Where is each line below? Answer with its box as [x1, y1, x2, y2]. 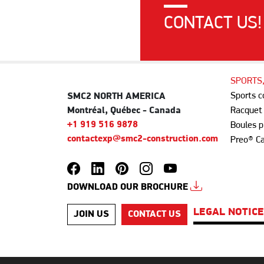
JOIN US [74, 210, 109, 220]
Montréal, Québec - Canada [67, 106, 181, 116]
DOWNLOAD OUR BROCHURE [67, 183, 190, 193]
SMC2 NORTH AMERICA [67, 92, 166, 102]
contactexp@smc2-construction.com [67, 134, 218, 144]
